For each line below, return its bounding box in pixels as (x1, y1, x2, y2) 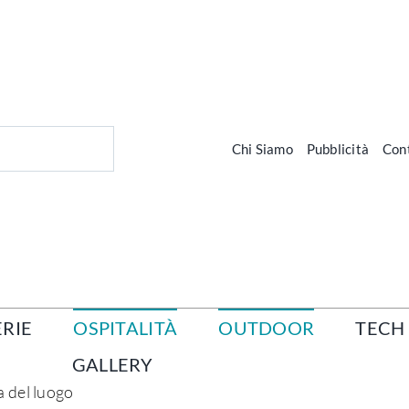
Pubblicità (306, 140, 369, 157)
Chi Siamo (231, 140, 293, 157)
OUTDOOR (218, 317, 315, 340)
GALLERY (71, 353, 153, 376)
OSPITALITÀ (73, 317, 178, 340)
